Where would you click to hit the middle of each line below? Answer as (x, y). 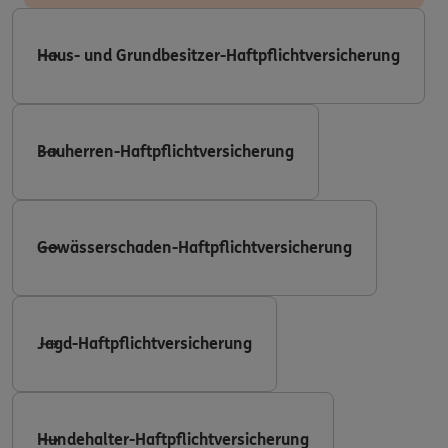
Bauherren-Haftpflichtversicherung (165, 152)
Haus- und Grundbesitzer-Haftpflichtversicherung (218, 56)
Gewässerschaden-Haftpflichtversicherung (194, 248)
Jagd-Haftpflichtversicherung (144, 344)
